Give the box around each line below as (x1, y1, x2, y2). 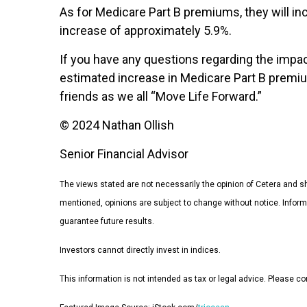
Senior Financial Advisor (60, 147, 188, 162)
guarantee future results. (60, 217, 154, 227)
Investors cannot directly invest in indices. (60, 245, 221, 256)
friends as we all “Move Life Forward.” (60, 89, 262, 104)
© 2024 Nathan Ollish (60, 118, 174, 133)
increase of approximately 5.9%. (60, 23, 234, 38)
